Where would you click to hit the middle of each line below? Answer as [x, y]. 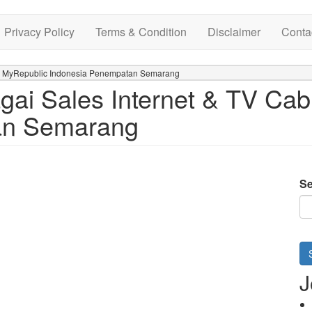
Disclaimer [234, 32]
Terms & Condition [141, 32]
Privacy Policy [39, 32]
